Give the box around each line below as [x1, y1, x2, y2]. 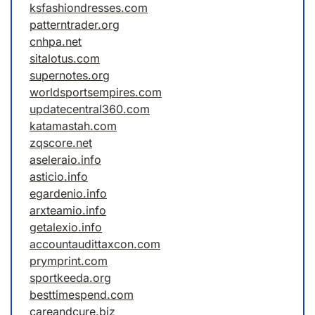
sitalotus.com [30, 51, 100, 66]
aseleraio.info [30, 153, 101, 167]
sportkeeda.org [30, 271, 111, 285]
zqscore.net [30, 136, 92, 150]
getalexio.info [30, 220, 102, 235]
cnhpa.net [30, 34, 82, 49]
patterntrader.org [30, 18, 120, 32]
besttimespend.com [30, 288, 134, 302]
